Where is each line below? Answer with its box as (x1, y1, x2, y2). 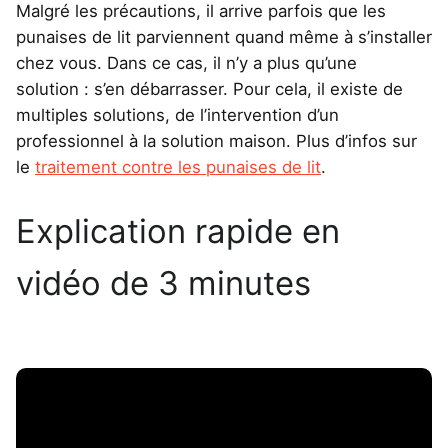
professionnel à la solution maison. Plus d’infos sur (16, 130, 417, 151)
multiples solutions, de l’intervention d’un (16, 104, 339, 125)
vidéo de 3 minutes (16, 263, 311, 304)
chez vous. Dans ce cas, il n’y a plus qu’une (16, 52, 357, 73)
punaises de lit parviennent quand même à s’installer (16, 26, 432, 47)
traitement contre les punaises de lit (35, 156, 321, 177)
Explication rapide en (16, 211, 340, 252)
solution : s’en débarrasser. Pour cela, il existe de (16, 78, 403, 99)
